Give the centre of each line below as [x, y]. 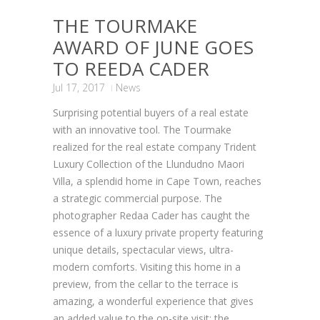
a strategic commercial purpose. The [137, 198]
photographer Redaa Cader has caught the [151, 215]
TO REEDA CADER [131, 68]
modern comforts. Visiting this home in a [147, 266]
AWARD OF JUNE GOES [153, 47]
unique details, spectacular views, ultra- [143, 249]
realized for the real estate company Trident [155, 146]
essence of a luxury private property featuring [158, 232]
